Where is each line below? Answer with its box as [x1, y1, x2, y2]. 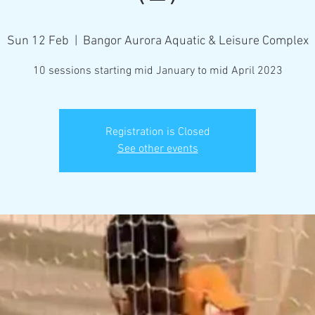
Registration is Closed [105, 125, 210, 139]
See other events [117, 142, 198, 156]
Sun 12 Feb [6, 34, 69, 49]
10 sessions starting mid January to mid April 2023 [32, 64, 283, 78]
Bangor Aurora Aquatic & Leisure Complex [82, 34, 309, 49]
